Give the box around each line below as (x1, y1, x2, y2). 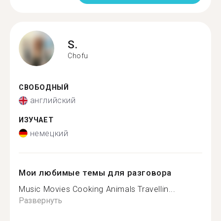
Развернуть (19, 195, 62, 205)
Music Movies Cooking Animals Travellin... (19, 184, 176, 194)
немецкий (30, 128, 69, 138)
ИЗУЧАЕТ (19, 116, 54, 124)
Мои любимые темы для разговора (19, 167, 172, 178)
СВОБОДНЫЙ (19, 83, 69, 92)
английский (30, 96, 76, 105)
